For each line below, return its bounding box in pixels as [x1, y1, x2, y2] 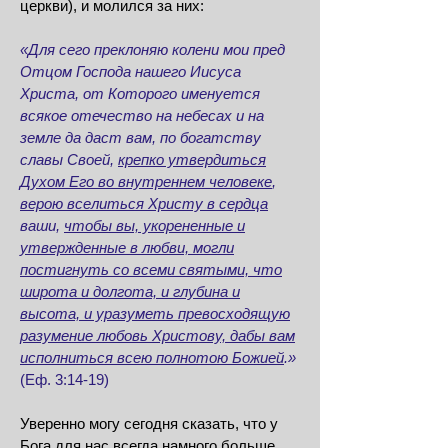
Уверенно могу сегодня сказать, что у [20, 415, 278, 432]
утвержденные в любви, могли [20, 239, 234, 256]
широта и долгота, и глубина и [20, 283, 240, 300]
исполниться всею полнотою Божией [20, 349, 284, 366]
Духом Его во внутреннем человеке [20, 173, 272, 190]
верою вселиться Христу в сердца [20, 195, 268, 212]
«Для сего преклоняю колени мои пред [20, 41, 285, 58]
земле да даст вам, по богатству [20, 129, 261, 146]
